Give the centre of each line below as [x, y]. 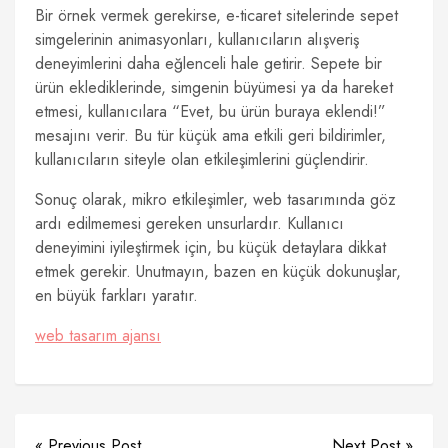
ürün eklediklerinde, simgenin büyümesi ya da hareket [214, 87]
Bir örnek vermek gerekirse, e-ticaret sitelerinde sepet [216, 15]
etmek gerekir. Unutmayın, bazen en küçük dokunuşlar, [218, 271]
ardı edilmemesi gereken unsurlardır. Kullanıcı [189, 223]
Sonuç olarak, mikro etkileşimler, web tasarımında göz [215, 199]
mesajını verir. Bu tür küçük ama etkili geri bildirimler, [210, 135]
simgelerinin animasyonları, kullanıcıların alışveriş [197, 39]
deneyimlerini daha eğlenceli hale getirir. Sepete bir [208, 63]
